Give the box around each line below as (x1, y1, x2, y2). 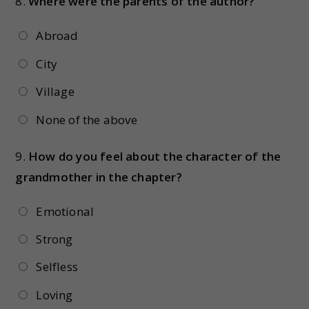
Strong (36, 230, 73, 247)
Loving (36, 286, 73, 303)
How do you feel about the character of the (28, 148, 281, 164)
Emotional (36, 203, 94, 219)
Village (36, 83, 74, 100)
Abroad (36, 28, 79, 44)
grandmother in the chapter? (15, 168, 182, 185)
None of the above (36, 111, 137, 128)
